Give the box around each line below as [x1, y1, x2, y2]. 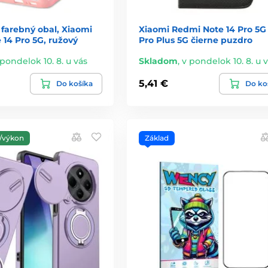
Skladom [138, 55, 178, 66]
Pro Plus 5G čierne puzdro [138, 34, 252, 45]
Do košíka [56, 78, 93, 88]
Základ [144, 133, 169, 142]
